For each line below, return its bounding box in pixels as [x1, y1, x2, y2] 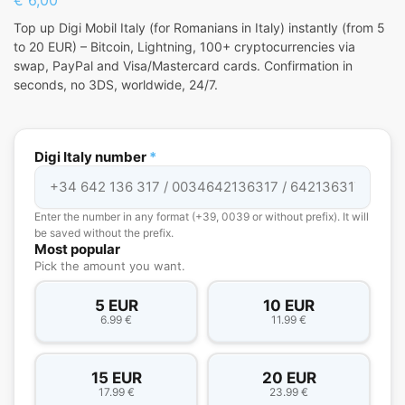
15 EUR [90, 369, 142, 388]
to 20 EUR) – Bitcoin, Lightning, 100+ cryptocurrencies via [14, 38, 355, 54]
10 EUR [263, 297, 315, 316]
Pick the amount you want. [34, 258, 185, 273]
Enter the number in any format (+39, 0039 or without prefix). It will [34, 209, 369, 223]
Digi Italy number [34, 147, 149, 165]
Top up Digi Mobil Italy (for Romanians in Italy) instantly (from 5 [14, 19, 385, 35]
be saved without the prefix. [34, 225, 174, 240]
